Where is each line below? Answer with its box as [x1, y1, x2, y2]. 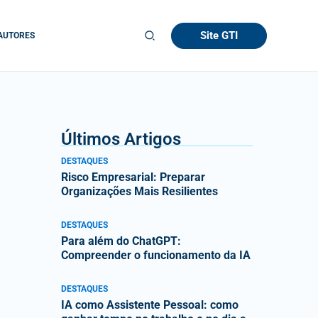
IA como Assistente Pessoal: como [61, 298, 238, 312]
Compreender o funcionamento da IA [61, 248, 251, 262]
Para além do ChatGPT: [61, 234, 181, 248]
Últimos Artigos [61, 129, 181, 149]
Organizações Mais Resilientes [61, 185, 218, 198]
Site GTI [200, 28, 238, 42]
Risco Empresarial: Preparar [61, 170, 205, 184]
